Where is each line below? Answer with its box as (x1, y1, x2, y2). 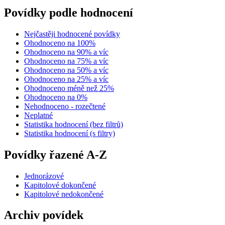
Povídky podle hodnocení (4, 6, 133, 19)
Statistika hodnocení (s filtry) (24, 129, 115, 138)
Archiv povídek (4, 208, 83, 222)
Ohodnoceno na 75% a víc (24, 56, 108, 65)
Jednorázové (24, 171, 64, 180)
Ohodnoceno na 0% (24, 92, 87, 101)
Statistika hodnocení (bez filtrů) (24, 120, 123, 129)
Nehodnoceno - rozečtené (24, 101, 105, 110)
